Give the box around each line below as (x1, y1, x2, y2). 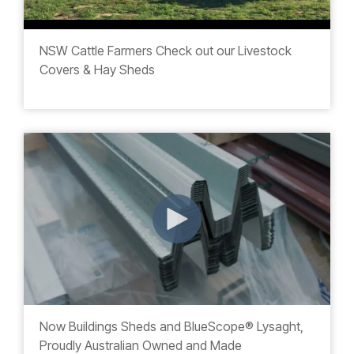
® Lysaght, (245, 318, 303, 334)
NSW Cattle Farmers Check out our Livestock (40, 42, 292, 58)
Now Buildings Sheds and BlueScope (40, 318, 245, 334)
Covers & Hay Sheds (40, 61, 155, 77)
